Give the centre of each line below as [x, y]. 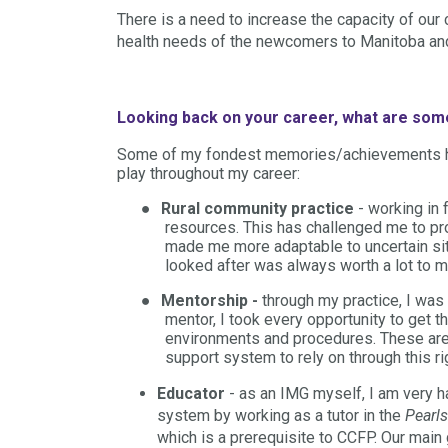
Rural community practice [259, 208]
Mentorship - [211, 300]
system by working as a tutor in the [281, 415]
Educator [191, 393]
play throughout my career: [208, 173]
